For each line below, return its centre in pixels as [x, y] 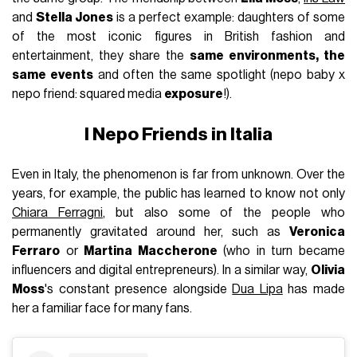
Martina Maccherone [151, 251]
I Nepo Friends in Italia [178, 135]
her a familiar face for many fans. [102, 309]
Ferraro [36, 251]
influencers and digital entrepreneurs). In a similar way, [161, 271]
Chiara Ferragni [57, 213]
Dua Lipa [257, 290]
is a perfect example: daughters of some [229, 18]
